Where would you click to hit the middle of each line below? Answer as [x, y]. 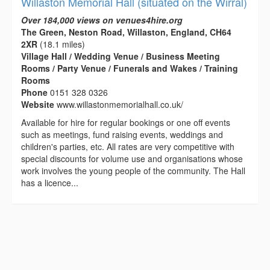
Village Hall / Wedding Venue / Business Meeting [121, 56]
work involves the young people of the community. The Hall [133, 171]
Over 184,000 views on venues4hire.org [102, 20]
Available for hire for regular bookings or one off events [126, 123]
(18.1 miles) [61, 44]
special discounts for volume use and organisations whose [132, 159]
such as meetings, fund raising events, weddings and [122, 135]
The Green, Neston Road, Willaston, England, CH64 [126, 32]
